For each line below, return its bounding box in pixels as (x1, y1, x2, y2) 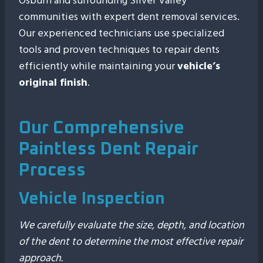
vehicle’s (177, 58, 220, 75)
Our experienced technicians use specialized (19, 25, 224, 42)
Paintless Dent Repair (19, 140, 198, 158)
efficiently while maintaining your (19, 58, 177, 75)
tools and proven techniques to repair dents (19, 41, 220, 58)
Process (19, 161, 86, 179)
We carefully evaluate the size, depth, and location (19, 217, 244, 234)
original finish (19, 74, 87, 91)
